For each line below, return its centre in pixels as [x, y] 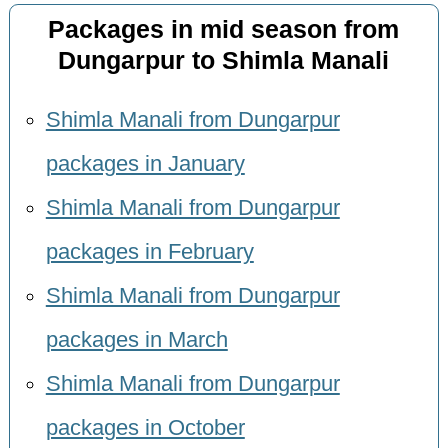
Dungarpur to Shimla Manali [224, 61]
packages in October [145, 427]
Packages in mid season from [224, 30]
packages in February [149, 251]
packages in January [145, 163]
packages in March [136, 339]
